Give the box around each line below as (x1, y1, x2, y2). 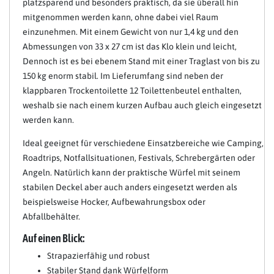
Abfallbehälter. (23, 211, 80, 221)
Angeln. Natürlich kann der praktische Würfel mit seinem (23, 167, 240, 177)
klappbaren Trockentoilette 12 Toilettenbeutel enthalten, (23, 85, 242, 95)
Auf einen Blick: (23, 231, 84, 245)
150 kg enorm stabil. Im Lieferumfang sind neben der (23, 70, 223, 81)
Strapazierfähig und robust (47, 250, 150, 261)
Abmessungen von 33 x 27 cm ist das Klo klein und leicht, (23, 41, 237, 51)
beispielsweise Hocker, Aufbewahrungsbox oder (23, 196, 206, 207)
